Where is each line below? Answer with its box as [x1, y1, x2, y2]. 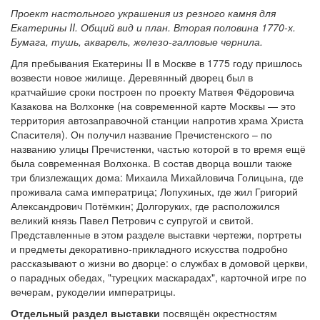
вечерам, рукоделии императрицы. [11, 284, 176, 299]
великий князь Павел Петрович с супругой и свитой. [11, 213, 254, 227]
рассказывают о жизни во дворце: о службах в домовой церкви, [11, 256, 308, 270]
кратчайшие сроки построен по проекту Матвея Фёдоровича [11, 84, 294, 99]
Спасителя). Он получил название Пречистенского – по [11, 127, 272, 141]
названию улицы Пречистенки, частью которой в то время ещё [11, 141, 306, 156]
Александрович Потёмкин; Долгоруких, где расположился [11, 199, 280, 213]
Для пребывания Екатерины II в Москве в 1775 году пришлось [11, 56, 302, 70]
